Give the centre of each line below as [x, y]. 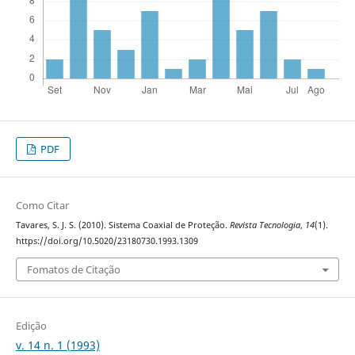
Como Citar [42, 206]
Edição [31, 325]
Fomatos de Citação [73, 269]
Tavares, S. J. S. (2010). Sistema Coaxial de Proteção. [122, 225]
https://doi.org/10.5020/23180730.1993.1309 [107, 241]
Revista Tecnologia [265, 225]
